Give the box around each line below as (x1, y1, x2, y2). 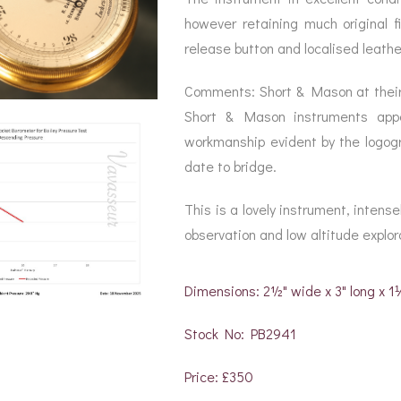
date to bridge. (184, 157, 277, 175)
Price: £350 (184, 367, 254, 386)
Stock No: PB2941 (184, 324, 297, 343)
